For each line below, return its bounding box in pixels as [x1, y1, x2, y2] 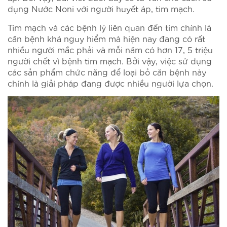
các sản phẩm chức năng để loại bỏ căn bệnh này [8, 66, 206, 78]
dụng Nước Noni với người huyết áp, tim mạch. [8, 3, 195, 14]
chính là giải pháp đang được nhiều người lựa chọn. [8, 78, 213, 89]
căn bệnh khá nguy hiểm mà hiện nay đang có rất [8, 33, 205, 44]
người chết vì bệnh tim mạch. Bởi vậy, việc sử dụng [8, 55, 212, 66]
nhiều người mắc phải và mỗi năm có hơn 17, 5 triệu [8, 44, 213, 55]
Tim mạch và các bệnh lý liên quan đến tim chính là [8, 22, 211, 33]
